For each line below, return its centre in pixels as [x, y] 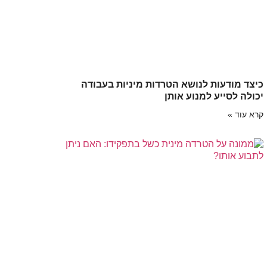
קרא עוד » [246, 114]
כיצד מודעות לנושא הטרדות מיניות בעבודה [173, 84]
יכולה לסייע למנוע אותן [214, 96]
